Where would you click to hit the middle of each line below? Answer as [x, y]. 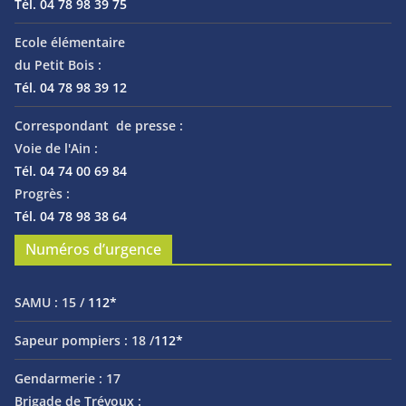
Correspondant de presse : [99, 126]
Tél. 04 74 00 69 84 [71, 171]
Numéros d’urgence [93, 250]
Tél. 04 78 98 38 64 [71, 217]
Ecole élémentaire [70, 43]
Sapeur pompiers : [73, 341]
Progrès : [42, 194]
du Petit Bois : [58, 65]
